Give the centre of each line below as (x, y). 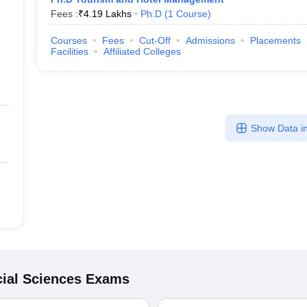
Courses (69, 40)
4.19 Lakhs (107, 14)
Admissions (210, 40)
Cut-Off (155, 40)
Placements (275, 40)
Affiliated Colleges (142, 51)
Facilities (69, 51)
